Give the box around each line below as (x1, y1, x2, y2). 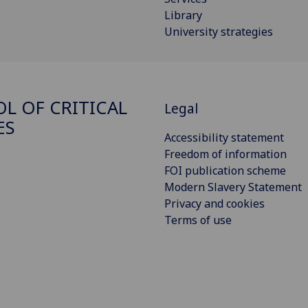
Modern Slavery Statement (164, 179, 302, 195)
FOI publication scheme (164, 163, 286, 179)
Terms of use (164, 212, 232, 228)
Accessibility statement (164, 130, 284, 146)
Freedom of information (164, 146, 287, 162)
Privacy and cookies (164, 196, 265, 212)
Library (164, 7, 202, 23)
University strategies (164, 23, 273, 39)
